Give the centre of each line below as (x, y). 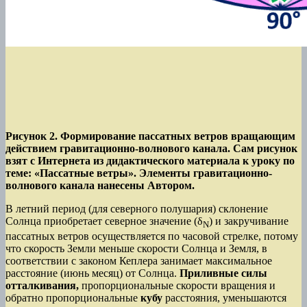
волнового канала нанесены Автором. (100, 186)
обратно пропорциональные (73, 298)
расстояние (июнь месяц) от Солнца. (93, 273)
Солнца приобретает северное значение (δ (104, 221)
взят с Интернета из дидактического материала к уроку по (150, 161)
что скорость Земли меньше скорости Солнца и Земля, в (136, 249)
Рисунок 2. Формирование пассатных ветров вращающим (150, 136)
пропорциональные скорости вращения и (179, 286)
